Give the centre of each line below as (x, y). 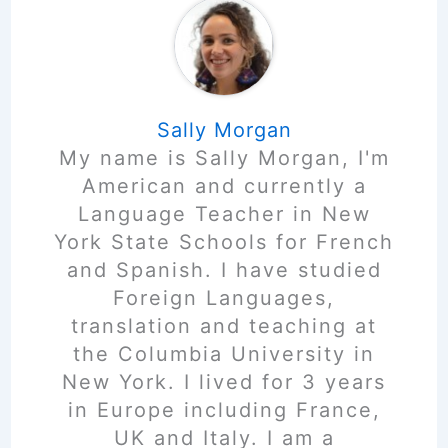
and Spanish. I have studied (224, 270)
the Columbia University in (224, 354)
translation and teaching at (224, 326)
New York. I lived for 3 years (224, 382)
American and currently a (224, 186)
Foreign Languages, (224, 298)
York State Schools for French (224, 242)
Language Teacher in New (224, 214)
